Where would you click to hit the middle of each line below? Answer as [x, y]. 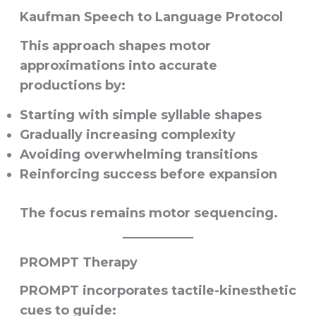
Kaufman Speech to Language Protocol [151, 17]
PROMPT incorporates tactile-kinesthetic [158, 291]
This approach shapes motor [115, 45]
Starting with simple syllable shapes [140, 115]
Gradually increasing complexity [127, 134]
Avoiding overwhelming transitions [138, 154]
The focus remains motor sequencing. [148, 213]
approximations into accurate [118, 65]
